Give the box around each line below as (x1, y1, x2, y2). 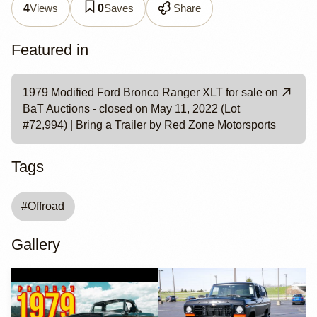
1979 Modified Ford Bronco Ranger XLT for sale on (23, 86, 278, 98)
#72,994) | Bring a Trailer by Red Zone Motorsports (23, 118, 276, 131)
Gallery (11, 236, 60, 254)
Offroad (28, 200, 65, 213)
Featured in (11, 40, 88, 59)
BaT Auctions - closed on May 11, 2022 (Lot (23, 102, 240, 115)
